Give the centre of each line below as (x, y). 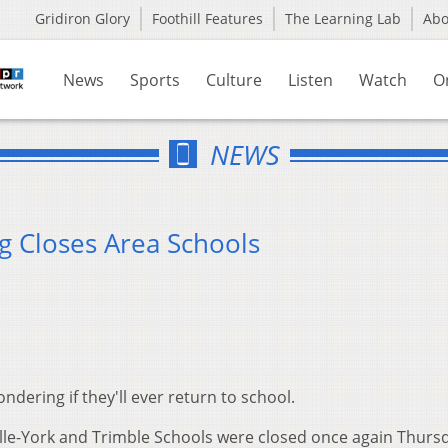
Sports (155, 80)
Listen (310, 80)
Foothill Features (207, 18)
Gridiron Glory (82, 18)
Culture (234, 80)
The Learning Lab (343, 18)
